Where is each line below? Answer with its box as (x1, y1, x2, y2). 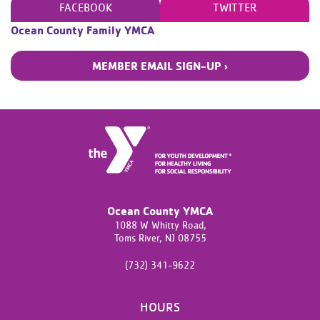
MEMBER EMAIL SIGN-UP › (92, 58, 228, 73)
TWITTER (213, 1, 256, 14)
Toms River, (114, 234, 165, 244)
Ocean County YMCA (107, 204, 213, 219)
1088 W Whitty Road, (114, 221, 206, 231)
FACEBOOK (59, 1, 112, 14)
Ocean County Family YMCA (11, 22, 154, 37)
